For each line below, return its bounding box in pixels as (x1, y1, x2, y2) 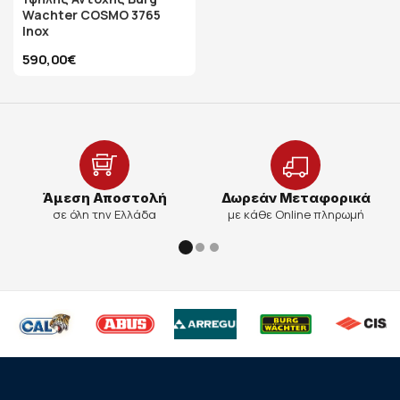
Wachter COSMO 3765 (22, 6, 161, 23)
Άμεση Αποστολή (42, 189, 167, 206)
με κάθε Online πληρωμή (227, 206, 364, 222)
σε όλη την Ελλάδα (53, 206, 156, 222)
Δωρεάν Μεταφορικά (221, 189, 371, 206)
